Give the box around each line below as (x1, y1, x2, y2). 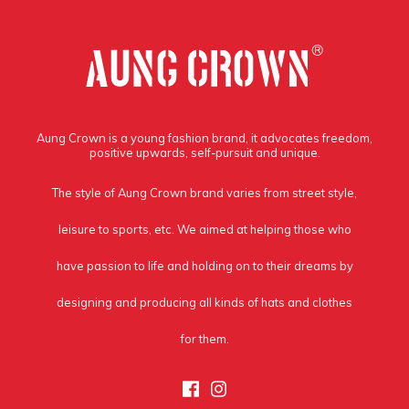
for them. (180, 331, 229, 346)
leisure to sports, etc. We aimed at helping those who (58, 222, 351, 236)
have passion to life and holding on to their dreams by (56, 258, 353, 273)
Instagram (225, 376, 310, 399)
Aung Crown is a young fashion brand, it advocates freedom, (37, 131, 372, 145)
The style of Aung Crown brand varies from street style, (52, 185, 357, 200)
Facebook (197, 376, 278, 399)
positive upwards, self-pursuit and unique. (89, 145, 320, 160)
